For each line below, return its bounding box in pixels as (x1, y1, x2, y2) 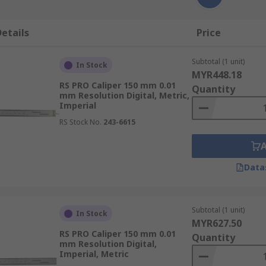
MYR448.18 (191, 68, 242, 81)
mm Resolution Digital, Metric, (59, 90, 189, 101)
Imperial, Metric (59, 248, 129, 259)
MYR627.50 (191, 217, 242, 230)
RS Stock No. (59, 117, 102, 127)
